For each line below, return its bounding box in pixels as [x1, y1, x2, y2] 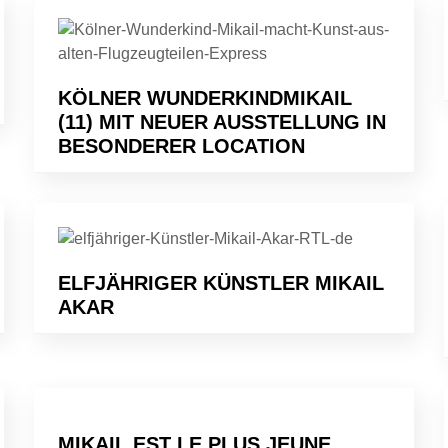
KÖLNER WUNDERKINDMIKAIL [58, 86, 352, 109]
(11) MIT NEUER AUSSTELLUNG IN [58, 110, 386, 133]
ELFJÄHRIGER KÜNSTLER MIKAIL [58, 271, 384, 294]
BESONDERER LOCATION [58, 134, 305, 157]
